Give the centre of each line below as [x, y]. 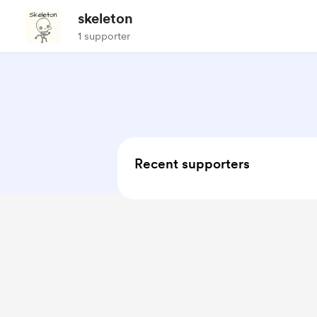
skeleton [105, 18]
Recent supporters [192, 164]
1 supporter [104, 36]
